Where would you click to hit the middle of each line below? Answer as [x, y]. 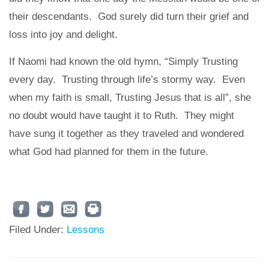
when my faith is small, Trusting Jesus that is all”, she [130, 97]
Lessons [86, 229]
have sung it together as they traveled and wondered [126, 133]
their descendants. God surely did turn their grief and [129, 16]
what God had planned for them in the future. [109, 151]
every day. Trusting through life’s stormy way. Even [127, 79]
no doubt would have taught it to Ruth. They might [122, 115]
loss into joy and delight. [63, 34]
